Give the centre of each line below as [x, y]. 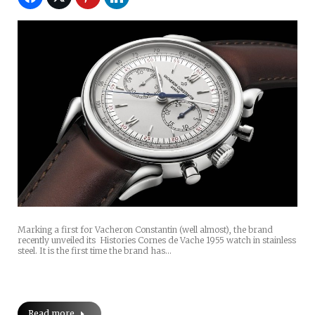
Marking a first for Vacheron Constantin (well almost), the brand [145, 230]
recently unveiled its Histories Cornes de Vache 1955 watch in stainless [157, 240]
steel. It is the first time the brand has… [95, 251]
